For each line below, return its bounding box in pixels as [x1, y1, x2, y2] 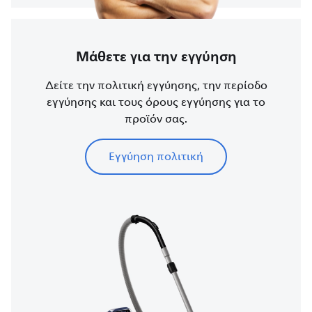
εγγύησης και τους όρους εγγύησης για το [47, 93, 265, 111]
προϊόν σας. [125, 109, 187, 128]
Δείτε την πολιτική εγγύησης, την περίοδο [45, 76, 267, 95]
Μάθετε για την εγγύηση [75, 43, 237, 69]
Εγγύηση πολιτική [109, 147, 203, 166]
